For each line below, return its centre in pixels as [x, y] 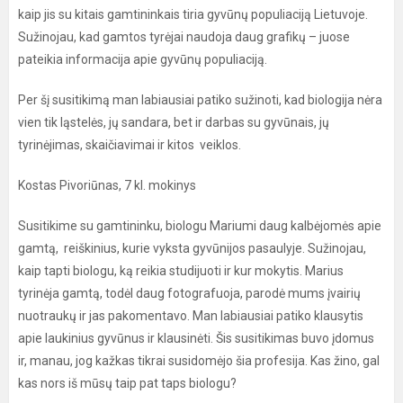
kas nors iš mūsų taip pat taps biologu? [127, 383]
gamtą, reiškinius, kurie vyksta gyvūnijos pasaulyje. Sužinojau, [192, 248]
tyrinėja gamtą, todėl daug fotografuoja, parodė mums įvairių [189, 293]
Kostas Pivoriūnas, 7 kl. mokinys [107, 185]
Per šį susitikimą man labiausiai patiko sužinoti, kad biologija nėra [200, 99]
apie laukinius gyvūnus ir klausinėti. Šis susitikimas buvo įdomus [196, 338]
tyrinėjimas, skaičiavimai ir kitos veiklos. [130, 144]
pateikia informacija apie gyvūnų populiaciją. [143, 59]
